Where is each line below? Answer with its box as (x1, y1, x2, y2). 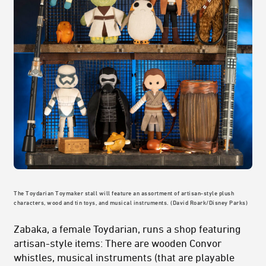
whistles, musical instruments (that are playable (14, 251, 235, 263)
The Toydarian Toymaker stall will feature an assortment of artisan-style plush (14, 189, 234, 197)
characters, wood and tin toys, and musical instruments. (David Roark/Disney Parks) (14, 198, 248, 206)
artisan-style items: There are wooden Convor (14, 236, 221, 249)
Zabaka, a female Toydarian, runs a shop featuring (14, 222, 241, 235)
